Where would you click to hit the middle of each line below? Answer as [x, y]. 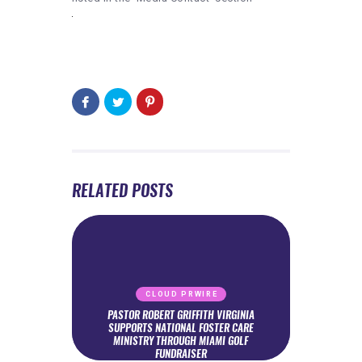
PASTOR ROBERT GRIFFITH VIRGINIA [181, 315]
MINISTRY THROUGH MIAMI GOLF [181, 341]
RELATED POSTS [122, 191]
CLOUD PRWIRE [182, 294]
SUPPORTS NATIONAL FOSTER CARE [181, 328]
